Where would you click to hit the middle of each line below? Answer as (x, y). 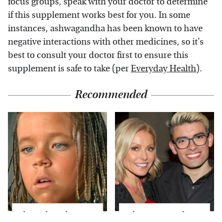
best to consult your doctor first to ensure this (98, 55)
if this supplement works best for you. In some (99, 15)
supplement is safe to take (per (69, 68)
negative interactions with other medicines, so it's (106, 42)
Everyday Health (164, 68)
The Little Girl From (54, 215)
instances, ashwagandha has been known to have (105, 28)
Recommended (111, 94)
